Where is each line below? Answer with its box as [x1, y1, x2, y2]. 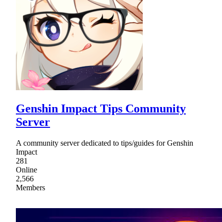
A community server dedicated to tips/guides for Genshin [16, 138, 193, 147]
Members [16, 183, 45, 192]
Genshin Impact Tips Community [16, 102, 186, 115]
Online [16, 165, 37, 174]
